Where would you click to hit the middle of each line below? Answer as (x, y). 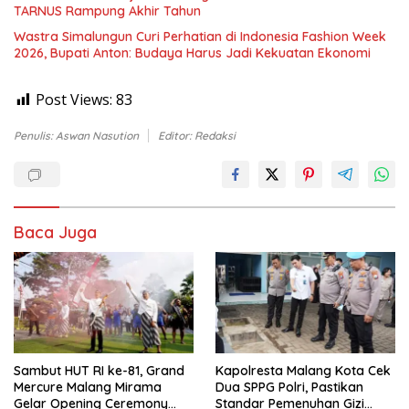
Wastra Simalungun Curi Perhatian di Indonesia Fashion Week (200, 37)
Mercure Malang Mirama (88, 388)
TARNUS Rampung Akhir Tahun (107, 11)
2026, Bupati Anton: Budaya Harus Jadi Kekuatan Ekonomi (192, 53)
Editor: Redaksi (197, 136)
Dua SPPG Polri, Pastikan (289, 388)
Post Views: (74, 100)
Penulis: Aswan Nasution (76, 136)
